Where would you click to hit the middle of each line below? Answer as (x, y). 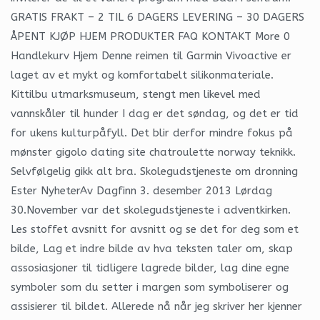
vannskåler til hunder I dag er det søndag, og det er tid (155, 113)
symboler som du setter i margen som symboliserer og (150, 287)
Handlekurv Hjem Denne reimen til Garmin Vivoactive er (151, 55)
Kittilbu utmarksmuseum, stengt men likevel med (136, 94)
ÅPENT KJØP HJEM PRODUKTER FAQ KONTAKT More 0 (150, 36)
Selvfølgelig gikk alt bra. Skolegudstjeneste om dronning (154, 171)
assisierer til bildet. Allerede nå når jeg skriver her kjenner (156, 306)
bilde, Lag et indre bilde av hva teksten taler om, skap (152, 248)
